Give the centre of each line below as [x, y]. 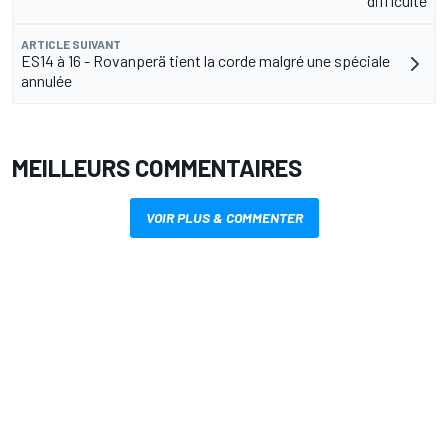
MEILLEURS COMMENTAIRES [157, 167]
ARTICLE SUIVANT [71, 43]
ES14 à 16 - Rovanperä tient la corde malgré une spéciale [205, 60]
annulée [46, 80]
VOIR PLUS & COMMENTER [224, 217]
